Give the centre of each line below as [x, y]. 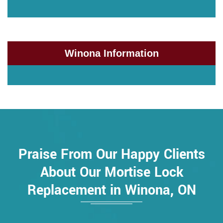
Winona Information [111, 54]
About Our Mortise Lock [111, 173]
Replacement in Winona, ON [111, 191]
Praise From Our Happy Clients [111, 155]
